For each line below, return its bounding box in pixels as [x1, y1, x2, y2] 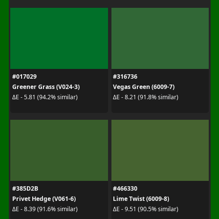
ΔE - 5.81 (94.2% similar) [12, 93, 78, 101]
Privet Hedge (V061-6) [12, 194, 76, 203]
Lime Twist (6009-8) [113, 194, 169, 203]
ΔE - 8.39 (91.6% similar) [12, 205, 78, 213]
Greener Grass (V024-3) [12, 82, 80, 91]
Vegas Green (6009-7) [113, 82, 175, 91]
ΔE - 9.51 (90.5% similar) [113, 205, 178, 213]
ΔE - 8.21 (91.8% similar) [113, 93, 178, 101]
